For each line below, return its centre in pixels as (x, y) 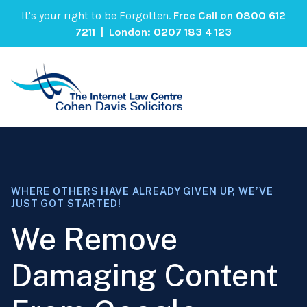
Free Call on (205, 15)
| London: (124, 32)
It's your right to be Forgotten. (97, 15)
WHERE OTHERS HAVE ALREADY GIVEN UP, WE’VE (142, 191)
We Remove (94, 238)
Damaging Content (145, 275)
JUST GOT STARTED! (66, 203)
